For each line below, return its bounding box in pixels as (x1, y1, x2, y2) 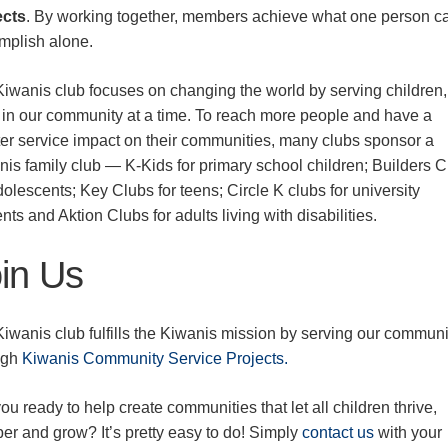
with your (374, 423, 443, 441)
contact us (302, 423, 375, 441)
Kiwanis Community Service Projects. (22, 349, 289, 367)
